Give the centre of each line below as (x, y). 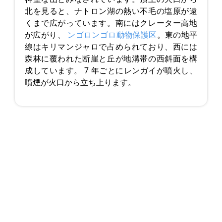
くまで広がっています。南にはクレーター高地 (111, 23)
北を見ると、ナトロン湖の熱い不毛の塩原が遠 (111, 11)
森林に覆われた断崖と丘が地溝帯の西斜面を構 (111, 59)
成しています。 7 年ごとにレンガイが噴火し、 (111, 71)
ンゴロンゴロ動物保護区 (112, 35)
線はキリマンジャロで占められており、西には (111, 47)
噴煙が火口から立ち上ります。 (80, 83)
